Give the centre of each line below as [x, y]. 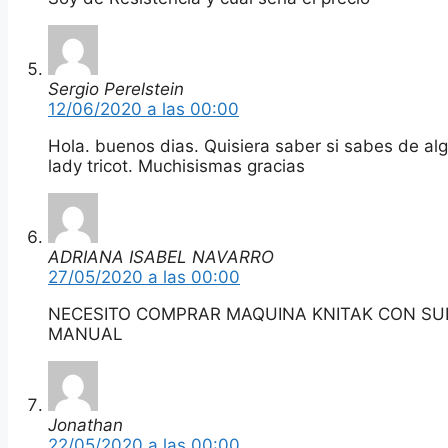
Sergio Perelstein [116, 88]
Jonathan [85, 424]
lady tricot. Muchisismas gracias [176, 165]
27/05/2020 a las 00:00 [144, 276]
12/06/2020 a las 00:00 [143, 108]
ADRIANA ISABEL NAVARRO [161, 256]
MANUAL [85, 333]
